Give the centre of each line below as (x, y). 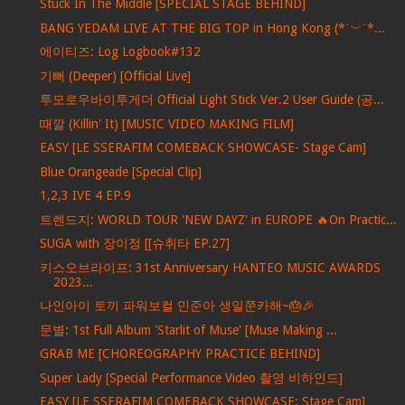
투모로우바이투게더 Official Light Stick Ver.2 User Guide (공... (212, 100)
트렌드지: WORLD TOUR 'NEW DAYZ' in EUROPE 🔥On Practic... (218, 219)
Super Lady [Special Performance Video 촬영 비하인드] (191, 377)
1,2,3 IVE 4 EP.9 (85, 196)
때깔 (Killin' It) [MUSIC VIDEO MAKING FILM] (166, 123)
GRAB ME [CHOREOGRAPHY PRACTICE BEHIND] (179, 354)
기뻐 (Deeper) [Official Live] (115, 75)
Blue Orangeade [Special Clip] (120, 171)
